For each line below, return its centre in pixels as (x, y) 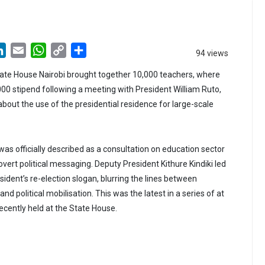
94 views (212, 54)
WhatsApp (67, 50)
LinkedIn (24, 50)
